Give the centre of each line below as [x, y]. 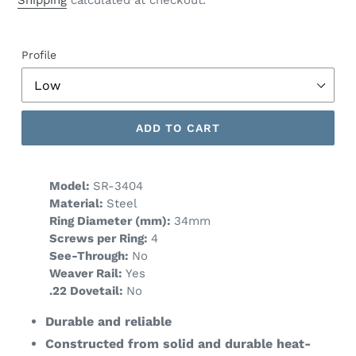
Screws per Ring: [100, 239]
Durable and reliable [108, 322]
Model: [70, 186]
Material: [76, 204]
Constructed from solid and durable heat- [178, 344]
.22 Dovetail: [86, 291]
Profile [39, 55]
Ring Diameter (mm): [112, 221]
